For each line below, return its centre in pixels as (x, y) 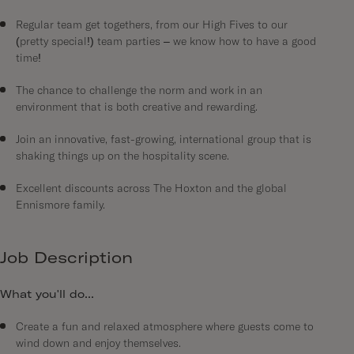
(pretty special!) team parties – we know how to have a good (166, 42)
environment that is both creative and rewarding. (137, 107)
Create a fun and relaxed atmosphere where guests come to (165, 327)
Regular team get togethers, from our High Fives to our (152, 25)
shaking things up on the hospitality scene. (122, 156)
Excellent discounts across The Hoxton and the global (151, 189)
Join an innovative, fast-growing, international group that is (164, 140)
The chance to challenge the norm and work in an (139, 91)
